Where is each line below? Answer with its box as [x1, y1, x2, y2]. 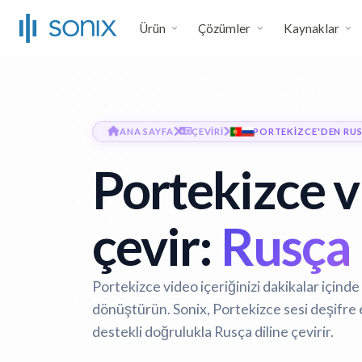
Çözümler [198, 21, 251, 36]
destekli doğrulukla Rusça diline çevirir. [92, 322, 334, 340]
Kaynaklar [283, 21, 339, 36]
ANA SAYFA [119, 126, 174, 137]
